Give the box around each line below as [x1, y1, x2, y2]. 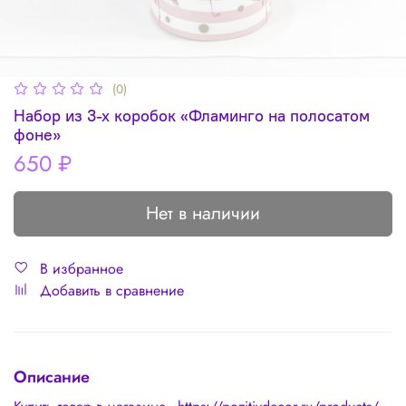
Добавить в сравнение [40, 279, 184, 301]
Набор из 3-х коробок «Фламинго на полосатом [14, 104, 370, 126]
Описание [14, 364, 90, 389]
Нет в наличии [146, 199, 260, 227]
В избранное [40, 257, 123, 279]
